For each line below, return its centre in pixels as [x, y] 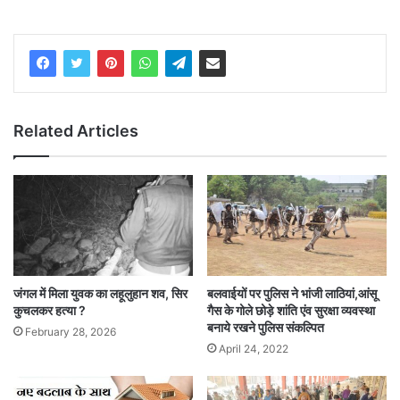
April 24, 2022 [254, 349]
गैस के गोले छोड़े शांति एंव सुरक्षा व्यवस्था [291, 311]
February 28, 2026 [71, 332]
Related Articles [76, 131]
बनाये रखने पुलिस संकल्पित [266, 328]
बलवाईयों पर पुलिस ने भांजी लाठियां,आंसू [292, 294]
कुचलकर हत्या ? [50, 311]
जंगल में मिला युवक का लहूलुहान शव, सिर [100, 294]
